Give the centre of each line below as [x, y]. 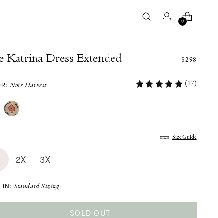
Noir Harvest [28, 85]
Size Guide [184, 137]
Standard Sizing [36, 187]
